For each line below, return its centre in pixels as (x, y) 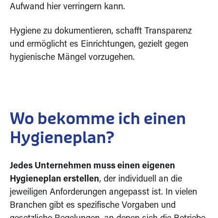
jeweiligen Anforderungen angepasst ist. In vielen (103, 192)
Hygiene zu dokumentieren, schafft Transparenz (101, 31)
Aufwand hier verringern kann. (67, 7)
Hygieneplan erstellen (54, 179)
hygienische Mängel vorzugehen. (72, 58)
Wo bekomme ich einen (98, 119)
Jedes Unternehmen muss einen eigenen (92, 166)
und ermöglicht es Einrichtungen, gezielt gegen (99, 45)
